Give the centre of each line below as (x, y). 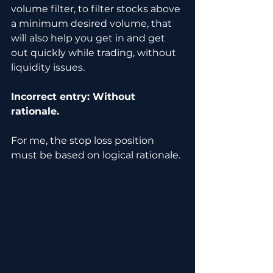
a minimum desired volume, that (93, 24)
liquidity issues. (48, 68)
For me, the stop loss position (84, 141)
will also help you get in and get (89, 38)
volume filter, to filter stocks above (97, 9)
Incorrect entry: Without (75, 97)
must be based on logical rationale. (97, 155)
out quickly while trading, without (95, 53)
